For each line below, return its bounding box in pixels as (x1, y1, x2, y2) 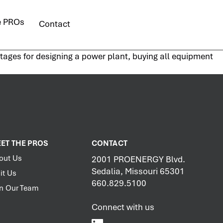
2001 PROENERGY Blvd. (92, 154, 185, 165)
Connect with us (92, 202, 154, 213)
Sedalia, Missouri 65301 (92, 166, 185, 177)
